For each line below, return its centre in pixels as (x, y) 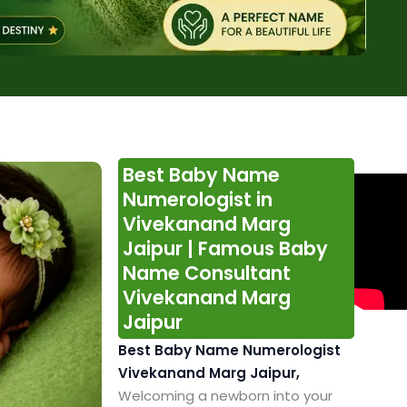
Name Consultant (206, 273)
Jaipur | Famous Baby (225, 249)
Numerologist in (197, 200)
